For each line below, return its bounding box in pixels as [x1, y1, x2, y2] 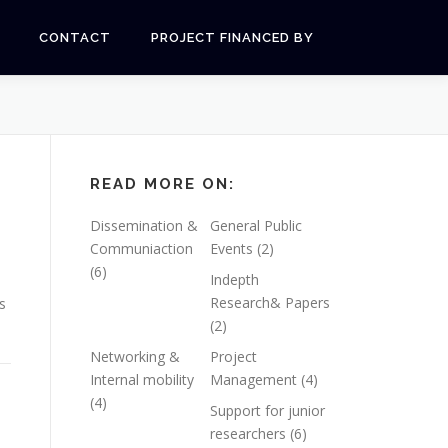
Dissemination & [90, 215, 198, 235]
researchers [210, 423, 286, 443]
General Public [210, 215, 302, 235]
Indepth [210, 269, 259, 289]
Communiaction [90, 238, 193, 258]
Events [210, 238, 253, 258]
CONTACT [39, 30, 111, 45]
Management [210, 369, 297, 389]
